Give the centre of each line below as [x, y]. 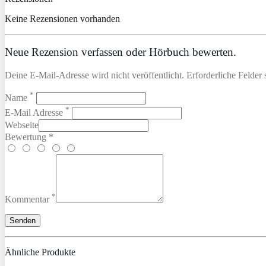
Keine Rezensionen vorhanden [62, 18]
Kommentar [28, 199]
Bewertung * [29, 137]
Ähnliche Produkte [40, 252]
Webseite [22, 125]
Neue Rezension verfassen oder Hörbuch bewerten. [121, 52]
